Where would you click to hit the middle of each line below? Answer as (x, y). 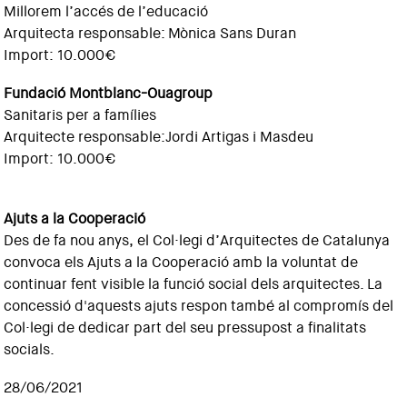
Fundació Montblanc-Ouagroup (109, 94)
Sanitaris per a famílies (80, 115)
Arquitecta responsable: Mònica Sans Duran (150, 34)
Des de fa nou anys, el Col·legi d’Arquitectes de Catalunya (197, 241)
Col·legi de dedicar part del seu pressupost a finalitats (185, 328)
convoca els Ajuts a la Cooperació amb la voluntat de (181, 263)
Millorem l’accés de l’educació (106, 12)
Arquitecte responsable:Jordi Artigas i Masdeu (159, 137)
